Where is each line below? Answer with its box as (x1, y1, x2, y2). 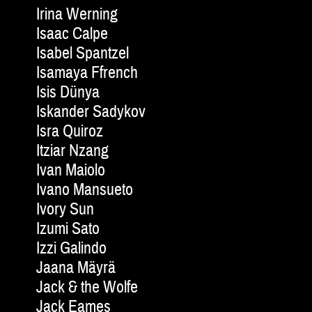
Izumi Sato (36, 218, 100, 240)
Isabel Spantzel (36, 42, 129, 65)
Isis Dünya (36, 81, 100, 104)
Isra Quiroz (36, 120, 103, 143)
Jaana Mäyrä (36, 257, 116, 279)
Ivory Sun (36, 198, 94, 221)
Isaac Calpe (36, 23, 108, 45)
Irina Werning (36, 3, 118, 26)
